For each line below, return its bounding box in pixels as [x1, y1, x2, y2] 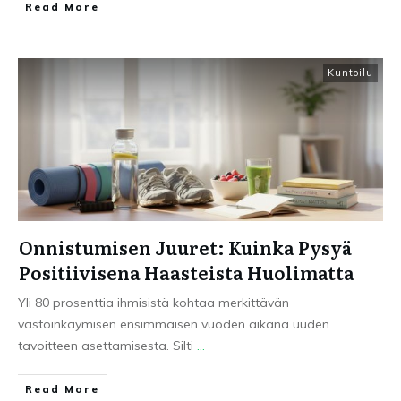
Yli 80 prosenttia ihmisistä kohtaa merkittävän [18, 294, 289, 311]
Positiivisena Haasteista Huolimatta [19, 259, 354, 286]
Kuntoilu [328, 66, 373, 79]
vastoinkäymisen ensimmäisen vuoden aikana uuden [18, 316, 329, 332]
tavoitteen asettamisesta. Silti [18, 337, 197, 354]
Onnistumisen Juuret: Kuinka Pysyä [19, 234, 352, 260]
